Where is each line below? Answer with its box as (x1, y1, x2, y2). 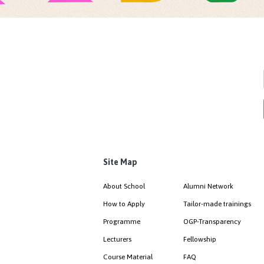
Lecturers (103, 235, 131, 243)
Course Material (103, 252, 153, 261)
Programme (103, 217, 140, 226)
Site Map (103, 157, 137, 167)
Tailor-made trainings (183, 199, 251, 208)
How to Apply (103, 199, 145, 208)
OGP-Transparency (183, 217, 242, 226)
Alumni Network (183, 181, 233, 190)
